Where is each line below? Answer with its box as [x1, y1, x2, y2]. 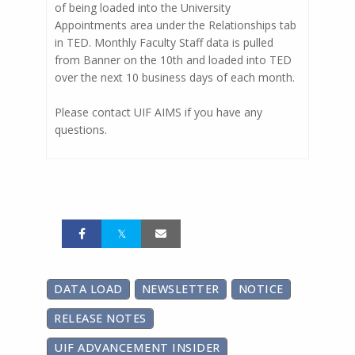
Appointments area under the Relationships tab [55, 17, 296, 33]
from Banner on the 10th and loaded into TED [55, 52, 292, 68]
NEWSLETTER [141, 281, 219, 297]
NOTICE [238, 281, 284, 297]
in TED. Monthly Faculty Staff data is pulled [55, 35, 273, 51]
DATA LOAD [54, 281, 123, 297]
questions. [55, 122, 110, 138]
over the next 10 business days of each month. [55, 70, 295, 86]
